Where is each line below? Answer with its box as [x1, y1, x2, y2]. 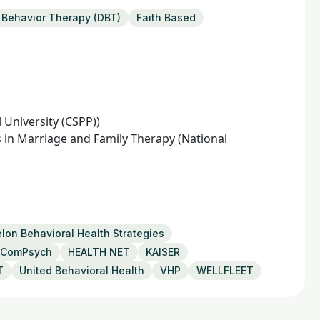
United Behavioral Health [19, 264, 144, 276]
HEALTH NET [68, 246, 130, 258]
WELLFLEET [196, 264, 254, 276]
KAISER [146, 246, 180, 258]
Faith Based [136, 11, 196, 24]
